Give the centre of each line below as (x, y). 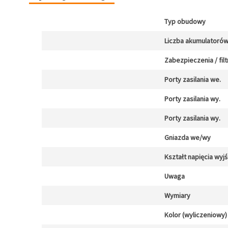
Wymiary (177, 195)
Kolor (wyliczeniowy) (196, 215)
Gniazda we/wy (188, 137)
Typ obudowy (185, 21)
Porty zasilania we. (193, 79)
